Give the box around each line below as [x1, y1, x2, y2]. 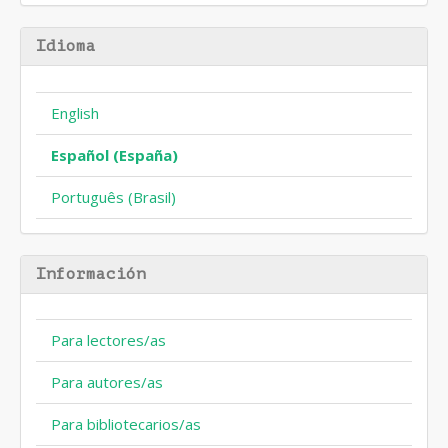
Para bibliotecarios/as [51, 414, 201, 435]
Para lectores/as [51, 330, 166, 351]
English [51, 102, 99, 123]
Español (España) [51, 144, 178, 165]
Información [36, 264, 146, 283]
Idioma [36, 37, 96, 56]
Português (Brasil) [51, 186, 176, 207]
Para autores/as [51, 372, 163, 393]
